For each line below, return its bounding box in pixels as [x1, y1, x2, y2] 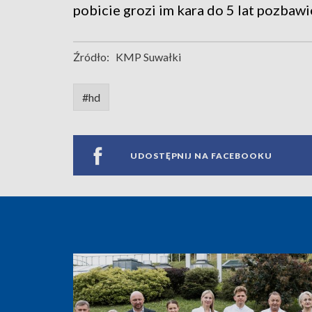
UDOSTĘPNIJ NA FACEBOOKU [130, 150, 272, 161]
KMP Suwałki [116, 50, 181, 64]
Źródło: [73, 50, 109, 64]
